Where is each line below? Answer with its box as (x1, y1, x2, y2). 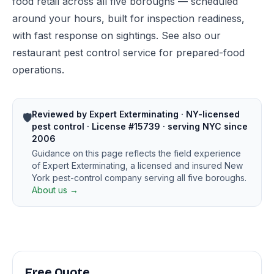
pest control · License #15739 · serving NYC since (32, 121, 248, 131)
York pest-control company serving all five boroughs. (32, 172, 246, 183)
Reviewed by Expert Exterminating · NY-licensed (32, 109, 240, 119)
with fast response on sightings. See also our (12, 29, 221, 42)
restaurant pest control (12, 46, 120, 59)
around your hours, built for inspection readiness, (12, 12, 245, 24)
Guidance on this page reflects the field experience (32, 148, 241, 158)
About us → (32, 185, 78, 195)
